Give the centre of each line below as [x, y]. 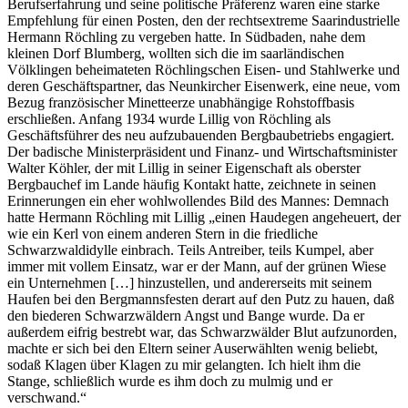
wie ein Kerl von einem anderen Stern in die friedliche [163, 233]
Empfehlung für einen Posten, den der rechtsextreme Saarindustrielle [204, 20]
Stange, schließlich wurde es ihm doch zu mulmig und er [170, 381]
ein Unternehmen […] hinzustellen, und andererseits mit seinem [189, 282]
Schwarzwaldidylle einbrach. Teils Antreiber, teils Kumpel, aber [190, 250]
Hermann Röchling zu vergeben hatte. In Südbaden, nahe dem [186, 36]
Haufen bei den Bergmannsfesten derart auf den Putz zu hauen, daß [201, 299]
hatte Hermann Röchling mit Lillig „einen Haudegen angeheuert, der [204, 217]
